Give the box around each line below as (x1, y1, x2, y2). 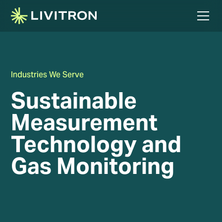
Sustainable (11, 86, 137, 115)
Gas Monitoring (11, 151, 175, 180)
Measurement (11, 108, 158, 137)
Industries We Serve (11, 69, 84, 80)
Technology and (11, 129, 182, 159)
